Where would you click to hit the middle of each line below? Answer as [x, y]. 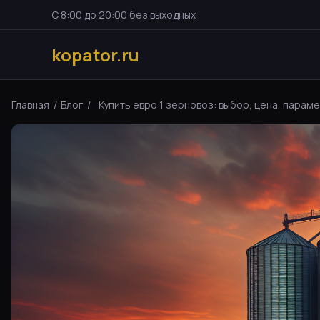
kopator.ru [95, 54]
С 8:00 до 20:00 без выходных [124, 14]
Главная [30, 104]
